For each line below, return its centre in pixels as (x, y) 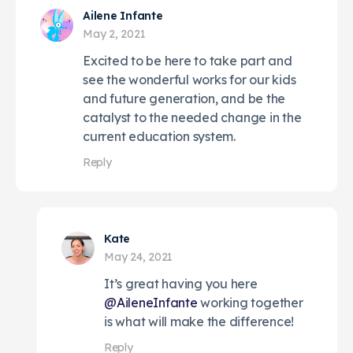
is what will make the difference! (199, 321)
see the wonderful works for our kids (190, 79)
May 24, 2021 (139, 256)
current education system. (159, 136)
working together (250, 302)
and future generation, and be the (184, 98)
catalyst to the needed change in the (192, 117)
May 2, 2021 (114, 33)
